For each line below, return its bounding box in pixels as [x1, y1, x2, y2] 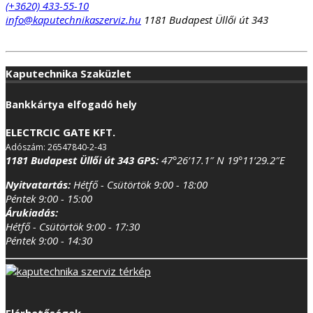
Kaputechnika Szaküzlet [6, 66, 131, 80]
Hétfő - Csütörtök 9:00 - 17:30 [6, 219, 140, 233]
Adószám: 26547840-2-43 [6, 140, 107, 153]
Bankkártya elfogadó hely [6, 97, 137, 111]
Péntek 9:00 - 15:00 [6, 191, 92, 205]
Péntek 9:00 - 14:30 [6, 233, 92, 247]
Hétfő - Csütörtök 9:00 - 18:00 [73, 177, 208, 191]
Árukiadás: [6, 205, 58, 219]
